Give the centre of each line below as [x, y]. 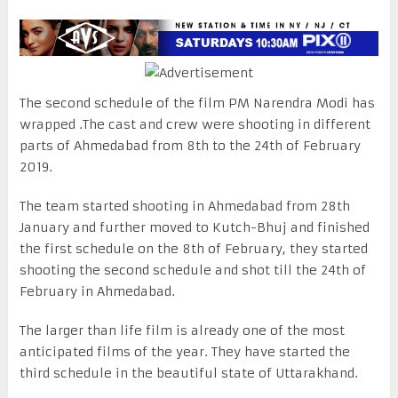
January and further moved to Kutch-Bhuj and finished [194, 227]
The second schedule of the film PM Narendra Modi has [197, 103]
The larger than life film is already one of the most [182, 330]
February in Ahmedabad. [97, 291]
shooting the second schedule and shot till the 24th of [192, 270]
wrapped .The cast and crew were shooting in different [195, 124]
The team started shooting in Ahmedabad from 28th [184, 206]
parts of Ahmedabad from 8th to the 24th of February [190, 145]
